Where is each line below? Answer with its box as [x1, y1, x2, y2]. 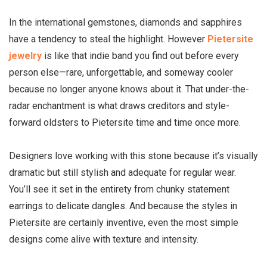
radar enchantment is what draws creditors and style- [9, 100, 229, 112]
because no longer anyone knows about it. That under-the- [9, 83, 249, 95]
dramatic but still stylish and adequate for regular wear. [9, 167, 236, 179]
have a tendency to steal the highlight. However [9, 33, 207, 45]
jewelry [9, 50, 42, 62]
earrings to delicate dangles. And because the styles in [9, 200, 237, 212]
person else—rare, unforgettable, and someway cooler [9, 67, 233, 79]
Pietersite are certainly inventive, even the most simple [9, 217, 238, 229]
